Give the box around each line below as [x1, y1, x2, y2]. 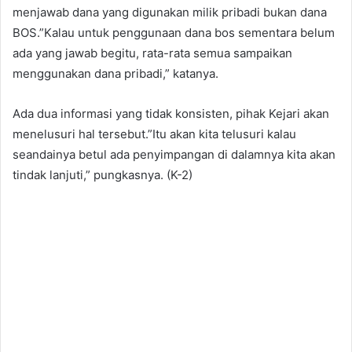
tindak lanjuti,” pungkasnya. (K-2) [13, 167, 192, 182]
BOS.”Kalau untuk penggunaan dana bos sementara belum [13, 24, 335, 40]
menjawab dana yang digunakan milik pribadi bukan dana [13, 4, 327, 20]
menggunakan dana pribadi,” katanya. [13, 65, 218, 81]
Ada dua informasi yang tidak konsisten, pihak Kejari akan [13, 105, 329, 121]
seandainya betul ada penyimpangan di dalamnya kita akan [13, 146, 335, 162]
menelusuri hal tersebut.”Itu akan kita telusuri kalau [13, 126, 296, 141]
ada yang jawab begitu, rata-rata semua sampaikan [13, 45, 292, 60]
